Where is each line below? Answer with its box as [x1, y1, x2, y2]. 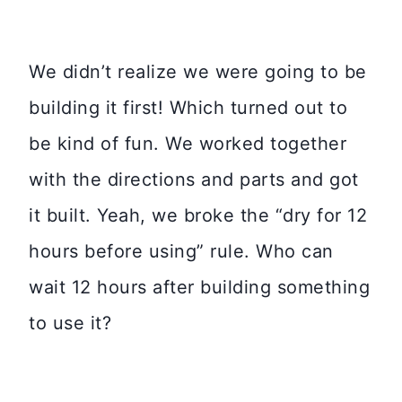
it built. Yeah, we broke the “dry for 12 [29, 205, 367, 227]
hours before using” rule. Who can [29, 240, 334, 263]
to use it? [29, 312, 111, 335]
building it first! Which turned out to [29, 97, 347, 119]
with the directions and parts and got [29, 169, 359, 191]
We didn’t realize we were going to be [29, 61, 367, 83]
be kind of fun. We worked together [29, 133, 346, 155]
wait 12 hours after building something [29, 276, 370, 299]
